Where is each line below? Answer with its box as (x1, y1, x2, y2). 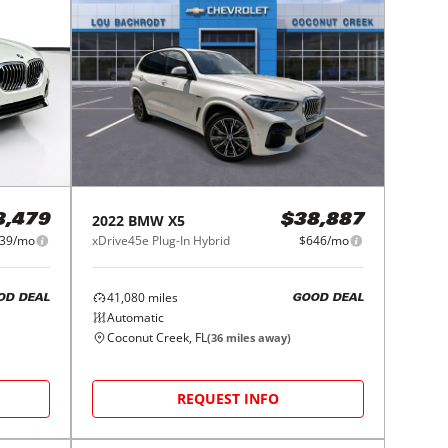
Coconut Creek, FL (107, 329, 208, 347)
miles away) (223, 330, 292, 346)
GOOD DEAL (291, 292, 364, 304)
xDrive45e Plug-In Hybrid (92, 232, 231, 250)
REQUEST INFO (177, 389, 280, 409)
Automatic (107, 309, 165, 327)
